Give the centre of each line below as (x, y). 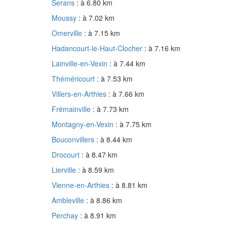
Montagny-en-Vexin (84, 124)
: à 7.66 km (126, 94)
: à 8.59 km (96, 170)
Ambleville (69, 200)
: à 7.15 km (102, 33)
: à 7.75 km (134, 124)
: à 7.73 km (111, 109)
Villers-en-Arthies (80, 94)
